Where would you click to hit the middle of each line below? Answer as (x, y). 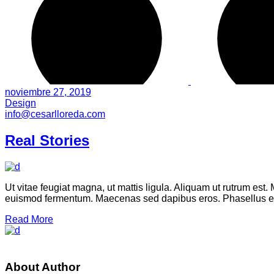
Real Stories (47, 140)
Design (20, 103)
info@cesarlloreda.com (55, 114)
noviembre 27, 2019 (48, 92)
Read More (29, 219)
